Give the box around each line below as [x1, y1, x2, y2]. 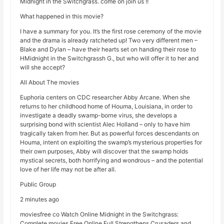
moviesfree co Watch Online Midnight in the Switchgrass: [20, 210, 179, 218]
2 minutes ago [20, 195, 59, 203]
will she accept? [20, 63, 65, 71]
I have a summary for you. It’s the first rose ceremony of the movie [20, 27, 202, 35]
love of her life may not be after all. [20, 165, 116, 173]
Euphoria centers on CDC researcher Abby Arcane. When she [20, 93, 190, 101]
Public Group [20, 180, 56, 188]
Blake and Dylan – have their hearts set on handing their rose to [20, 45, 196, 53]
